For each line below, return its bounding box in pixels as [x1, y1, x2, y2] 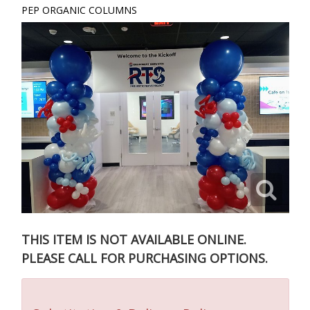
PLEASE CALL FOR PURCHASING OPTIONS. [21, 249, 268, 266]
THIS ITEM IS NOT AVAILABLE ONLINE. [21, 230, 246, 248]
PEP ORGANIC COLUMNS [21, 3, 137, 17]
